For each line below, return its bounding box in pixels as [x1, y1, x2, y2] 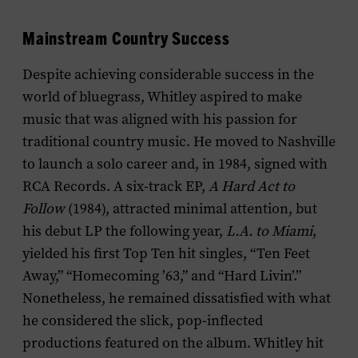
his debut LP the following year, [22, 221, 226, 241]
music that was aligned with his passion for [22, 109, 297, 129]
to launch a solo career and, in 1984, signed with [22, 154, 328, 173]
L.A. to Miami [226, 221, 312, 241]
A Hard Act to [209, 177, 295, 196]
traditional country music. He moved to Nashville [22, 132, 336, 151]
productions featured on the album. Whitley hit [22, 333, 324, 352]
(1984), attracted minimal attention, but [65, 199, 317, 218]
